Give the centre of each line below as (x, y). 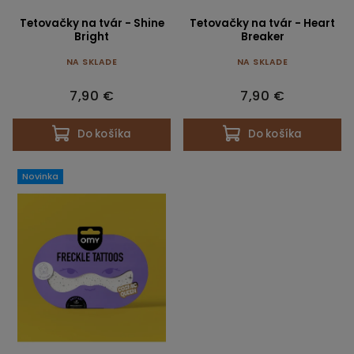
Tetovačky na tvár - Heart (262, 23)
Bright (92, 36)
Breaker (262, 36)
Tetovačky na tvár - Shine (92, 23)
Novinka (40, 176)
